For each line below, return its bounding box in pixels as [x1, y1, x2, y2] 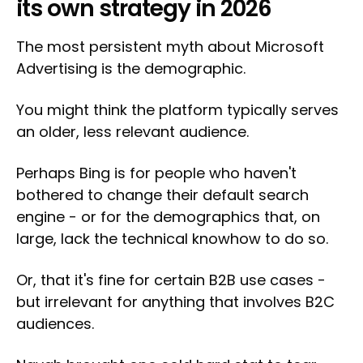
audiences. [16, 314, 94, 335]
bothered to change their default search [16, 185, 309, 206]
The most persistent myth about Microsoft [16, 36, 324, 58]
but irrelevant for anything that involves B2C [16, 292, 335, 313]
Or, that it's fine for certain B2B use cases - [16, 270, 326, 291]
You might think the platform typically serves [16, 100, 339, 121]
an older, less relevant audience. [16, 122, 249, 143]
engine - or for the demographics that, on [16, 207, 320, 228]
